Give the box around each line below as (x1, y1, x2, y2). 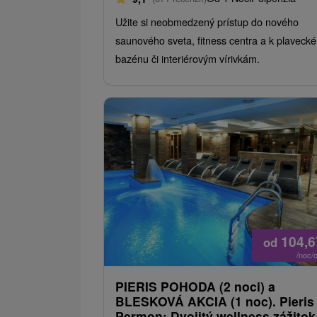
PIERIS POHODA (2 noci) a (115, 277, 275, 296)
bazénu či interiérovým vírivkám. (115, 51, 260, 67)
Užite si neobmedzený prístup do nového (115, 14, 299, 30)
